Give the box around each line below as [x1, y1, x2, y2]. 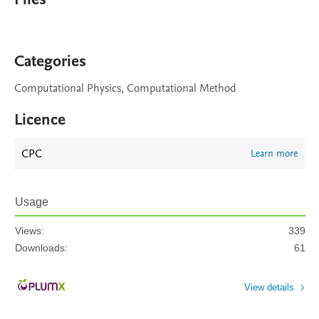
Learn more [251, 147, 298, 160]
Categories [14, 51, 86, 72]
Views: [15, 225, 44, 236]
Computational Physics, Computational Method [14, 80, 236, 96]
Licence [14, 109, 66, 130]
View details [244, 281, 294, 293]
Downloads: [15, 242, 68, 253]
